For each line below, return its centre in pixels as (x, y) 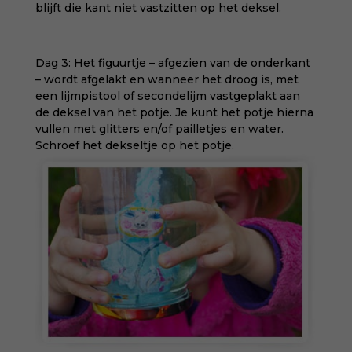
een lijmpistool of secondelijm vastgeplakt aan (167, 96)
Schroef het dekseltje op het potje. (134, 145)
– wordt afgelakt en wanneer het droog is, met (167, 79)
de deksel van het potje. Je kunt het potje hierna (174, 112)
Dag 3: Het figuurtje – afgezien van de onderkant (172, 63)
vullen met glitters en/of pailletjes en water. (159, 129)
